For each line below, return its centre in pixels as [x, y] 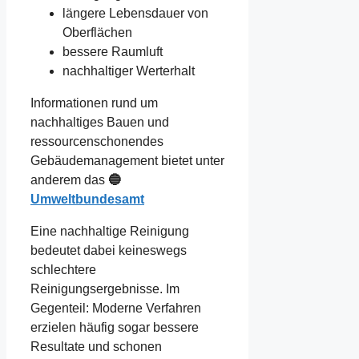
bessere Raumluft [113, 51]
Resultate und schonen [96, 346]
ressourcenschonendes [97, 141]
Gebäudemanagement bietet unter [127, 160]
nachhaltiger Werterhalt [129, 71]
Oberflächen [97, 32]
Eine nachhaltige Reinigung [110, 231]
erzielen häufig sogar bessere [115, 327]
